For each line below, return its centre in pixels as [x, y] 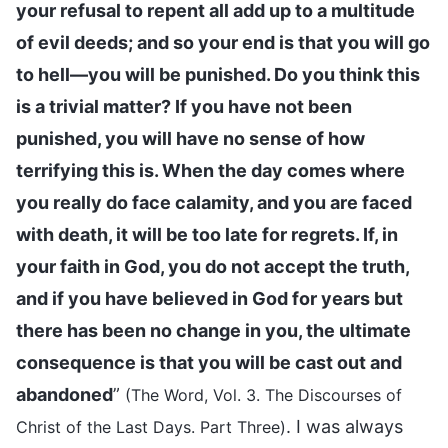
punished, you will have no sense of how [190, 138]
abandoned [64, 394]
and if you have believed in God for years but [209, 298]
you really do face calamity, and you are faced [214, 202]
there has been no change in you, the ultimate [213, 330]
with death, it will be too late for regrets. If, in [207, 234]
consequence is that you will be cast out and [209, 362]
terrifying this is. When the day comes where [210, 170]
